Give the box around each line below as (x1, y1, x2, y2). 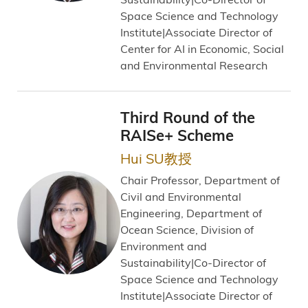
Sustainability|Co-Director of (120, 255, 266, 269)
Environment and (120, 239, 207, 253)
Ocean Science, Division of (120, 222, 254, 236)
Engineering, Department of (120, 206, 262, 220)
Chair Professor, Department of (120, 173, 280, 187)
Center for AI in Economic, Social (120, 41, 284, 56)
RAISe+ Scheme (120, 126, 234, 145)
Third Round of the (120, 108, 255, 127)
